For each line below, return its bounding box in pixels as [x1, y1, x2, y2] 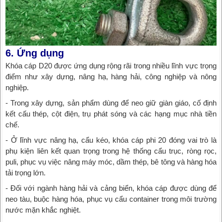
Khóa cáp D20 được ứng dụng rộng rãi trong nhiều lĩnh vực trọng [5, 61, 217, 70]
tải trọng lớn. [5, 168, 48, 177]
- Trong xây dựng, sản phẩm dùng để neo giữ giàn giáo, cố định [5, 99, 217, 108]
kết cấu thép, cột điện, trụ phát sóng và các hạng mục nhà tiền [5, 110, 217, 118]
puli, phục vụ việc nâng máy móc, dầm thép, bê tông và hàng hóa [5, 158, 217, 166]
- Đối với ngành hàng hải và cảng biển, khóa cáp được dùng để [5, 184, 217, 193]
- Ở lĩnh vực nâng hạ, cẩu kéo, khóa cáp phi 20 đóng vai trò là [5, 136, 217, 145]
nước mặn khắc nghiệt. [5, 206, 83, 215]
